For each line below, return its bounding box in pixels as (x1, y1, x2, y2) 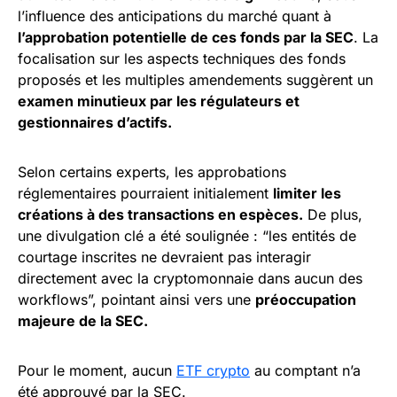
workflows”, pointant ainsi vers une (18, 290, 255, 308)
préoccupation (255, 290, 356, 308)
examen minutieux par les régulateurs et (18, 91, 300, 110)
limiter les (273, 183, 341, 202)
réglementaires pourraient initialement (18, 183, 273, 202)
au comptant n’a (250, 361, 361, 379)
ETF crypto (176, 361, 250, 379)
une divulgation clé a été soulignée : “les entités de (18, 226, 356, 245)
